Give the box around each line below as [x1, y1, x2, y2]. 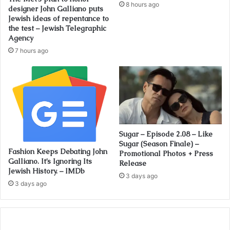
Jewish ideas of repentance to [8, 14, 109, 24]
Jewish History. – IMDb [8, 166, 84, 176]
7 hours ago [15, 47, 48, 55]
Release [119, 159, 146, 168]
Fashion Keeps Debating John [8, 147, 107, 157]
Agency [8, 33, 33, 43]
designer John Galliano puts [8, 4, 103, 14]
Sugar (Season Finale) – [119, 139, 199, 149]
